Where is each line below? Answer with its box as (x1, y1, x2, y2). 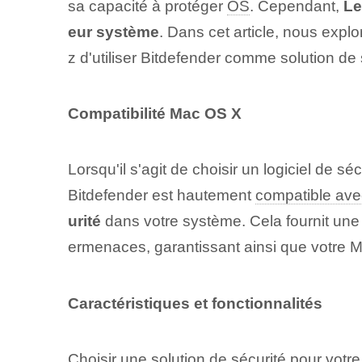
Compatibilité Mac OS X (67, 105, 242, 123)
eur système (67, 23, 159, 40)
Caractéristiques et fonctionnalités (67, 294, 322, 312)
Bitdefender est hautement (67, 187, 255, 204)
